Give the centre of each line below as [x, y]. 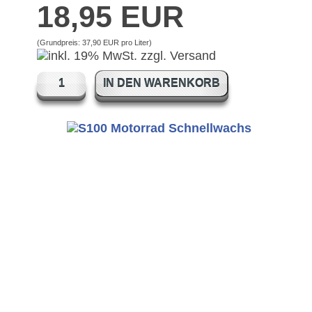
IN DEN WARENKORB [162, 83]
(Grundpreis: [60, 42]
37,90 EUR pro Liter [116, 42]
